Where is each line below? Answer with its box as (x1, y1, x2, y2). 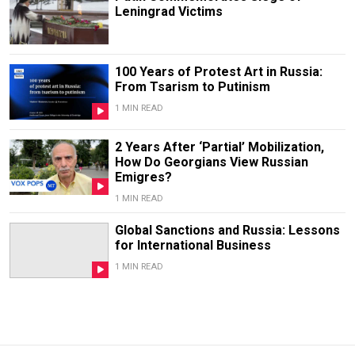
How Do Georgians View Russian (114, 155, 308, 170)
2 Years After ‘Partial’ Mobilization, (114, 139, 324, 155)
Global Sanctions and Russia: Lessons (114, 223, 340, 239)
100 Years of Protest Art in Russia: (114, 63, 323, 79)
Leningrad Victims (114, 3, 223, 19)
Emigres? (114, 170, 172, 185)
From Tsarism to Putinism (114, 78, 270, 94)
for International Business (114, 238, 271, 254)
